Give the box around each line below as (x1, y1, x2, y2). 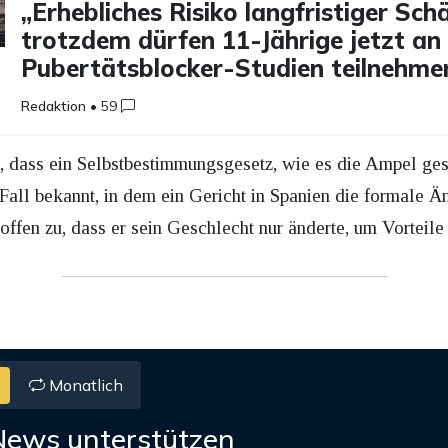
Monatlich (44, 374, 123, 395)
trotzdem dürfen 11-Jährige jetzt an (21, 24, 442, 55)
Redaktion (21, 97, 87, 116)
